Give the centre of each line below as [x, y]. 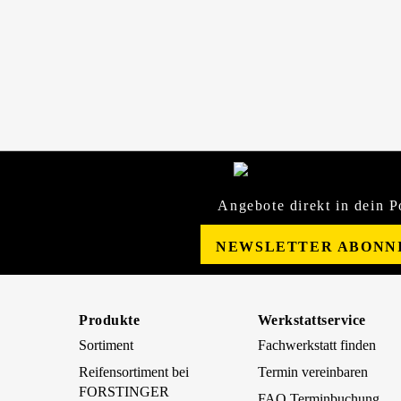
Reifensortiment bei [134, 372]
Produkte [110, 320]
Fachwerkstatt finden [316, 346]
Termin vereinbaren [312, 372]
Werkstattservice [311, 320]
